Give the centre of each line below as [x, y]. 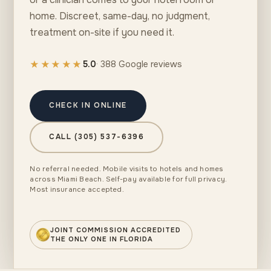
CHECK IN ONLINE [88, 106]
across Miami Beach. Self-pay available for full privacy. [129, 179]
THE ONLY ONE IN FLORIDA [102, 239]
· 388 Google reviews [139, 64]
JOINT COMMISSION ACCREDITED [116, 230]
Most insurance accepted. [77, 189]
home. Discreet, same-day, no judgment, [120, 16]
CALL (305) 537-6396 [96, 137]
